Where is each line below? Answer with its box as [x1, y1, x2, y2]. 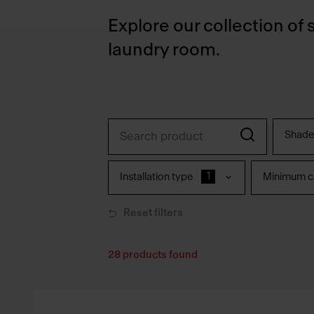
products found [121, 250, 198, 261]
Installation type [120, 172, 193, 183]
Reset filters [123, 207, 183, 219]
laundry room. [108, 41, 220, 60]
